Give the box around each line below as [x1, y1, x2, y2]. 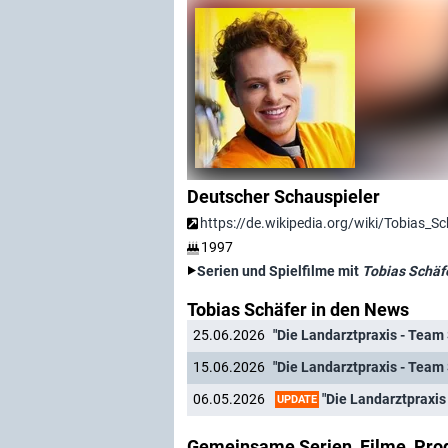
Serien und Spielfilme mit [197, 263, 362, 279]
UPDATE [277, 392, 317, 406]
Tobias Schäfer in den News [187, 299, 409, 320]
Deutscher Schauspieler [187, 186, 380, 207]
